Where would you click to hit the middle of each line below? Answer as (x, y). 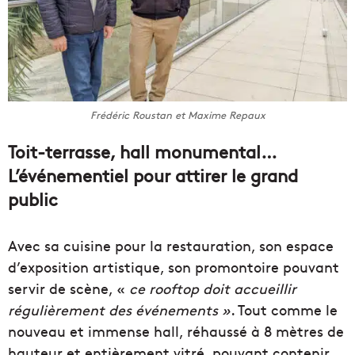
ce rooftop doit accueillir (211, 288)
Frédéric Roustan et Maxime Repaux (177, 115)
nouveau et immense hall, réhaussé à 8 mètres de (176, 331)
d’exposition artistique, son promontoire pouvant (174, 267)
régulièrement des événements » (119, 310)
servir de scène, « (67, 288)
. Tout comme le (284, 310)
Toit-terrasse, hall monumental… (142, 152)
